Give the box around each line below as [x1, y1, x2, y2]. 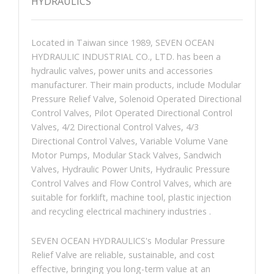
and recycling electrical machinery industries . [31, 206, 211, 218]
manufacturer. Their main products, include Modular [31, 79, 241, 91]
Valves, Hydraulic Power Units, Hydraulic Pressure [31, 163, 230, 176]
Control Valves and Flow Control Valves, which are [31, 177, 232, 190]
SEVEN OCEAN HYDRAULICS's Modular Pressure [31, 235, 225, 247]
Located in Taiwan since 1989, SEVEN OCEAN [31, 37, 214, 49]
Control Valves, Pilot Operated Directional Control [31, 107, 232, 119]
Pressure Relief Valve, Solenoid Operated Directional [31, 93, 242, 105]
